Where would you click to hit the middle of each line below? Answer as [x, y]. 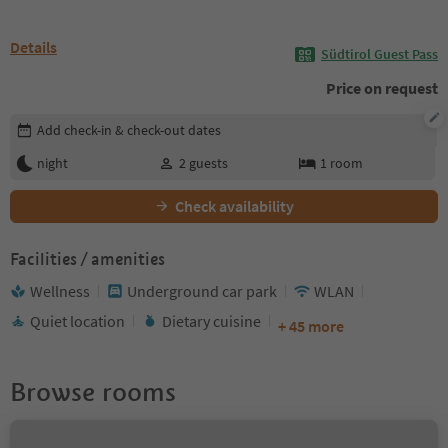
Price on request [382, 87]
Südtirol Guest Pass [379, 54]
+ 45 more [311, 325]
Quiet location [77, 320]
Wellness [60, 290]
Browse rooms [93, 391]
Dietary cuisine [211, 320]
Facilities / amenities [87, 259]
